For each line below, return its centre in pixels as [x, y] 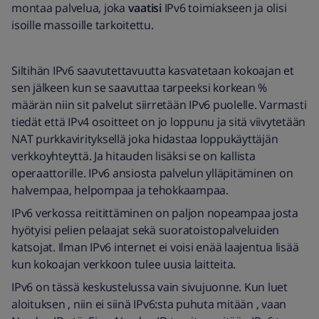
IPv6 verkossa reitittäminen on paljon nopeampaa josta [155, 213]
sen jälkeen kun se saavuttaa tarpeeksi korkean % [139, 88]
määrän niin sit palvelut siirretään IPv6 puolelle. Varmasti [159, 105]
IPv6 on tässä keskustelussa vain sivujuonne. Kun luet [150, 287]
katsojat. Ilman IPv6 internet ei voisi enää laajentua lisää [155, 247]
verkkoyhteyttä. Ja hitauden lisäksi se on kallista [134, 156]
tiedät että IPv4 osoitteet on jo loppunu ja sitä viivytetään [158, 122]
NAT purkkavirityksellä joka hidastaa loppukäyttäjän [145, 139]
